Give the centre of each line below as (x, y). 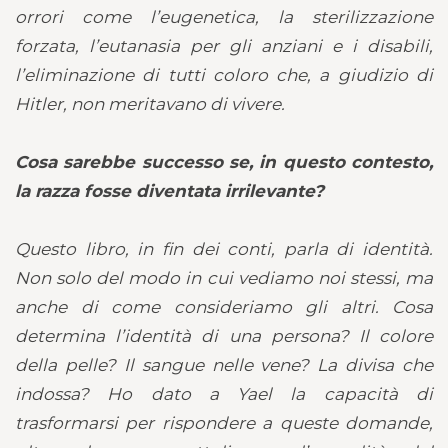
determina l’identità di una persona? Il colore (224, 335)
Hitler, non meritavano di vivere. (150, 103)
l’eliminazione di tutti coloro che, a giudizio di (224, 74)
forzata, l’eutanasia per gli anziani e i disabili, (224, 45)
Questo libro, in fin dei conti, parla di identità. (224, 248)
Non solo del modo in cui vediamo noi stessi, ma (224, 277)
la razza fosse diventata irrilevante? (169, 190)
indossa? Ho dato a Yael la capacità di (224, 393)
